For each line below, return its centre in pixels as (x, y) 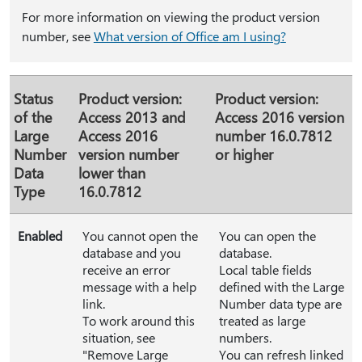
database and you (132, 253)
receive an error (126, 270)
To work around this (139, 321)
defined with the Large (282, 287)
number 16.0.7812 (274, 136)
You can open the (267, 236)
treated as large (262, 321)
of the (33, 117)
